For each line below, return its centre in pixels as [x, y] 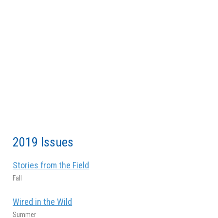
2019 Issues [43, 142]
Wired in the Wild [43, 201]
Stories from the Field [51, 165]
